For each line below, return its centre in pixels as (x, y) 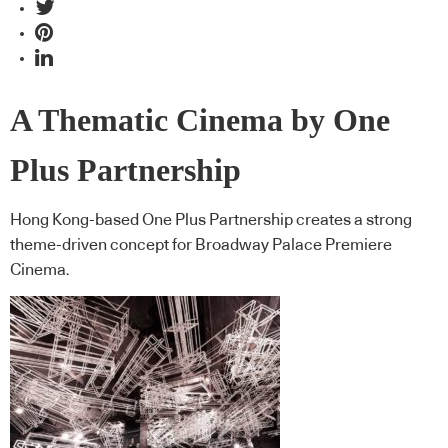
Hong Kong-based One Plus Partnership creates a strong (211, 220)
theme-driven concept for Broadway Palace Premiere (201, 245)
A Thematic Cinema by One (200, 120)
